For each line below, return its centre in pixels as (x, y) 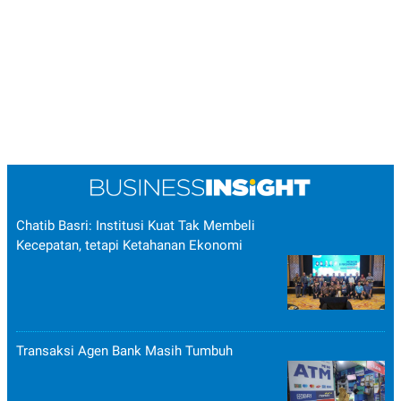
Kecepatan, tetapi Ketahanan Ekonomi (129, 245)
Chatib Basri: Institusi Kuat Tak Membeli (136, 225)
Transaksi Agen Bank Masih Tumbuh (124, 350)
